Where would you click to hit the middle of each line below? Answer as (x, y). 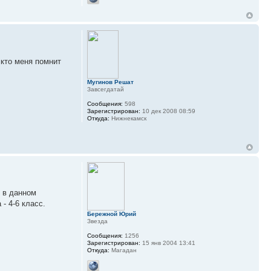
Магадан (123, 250)
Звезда (97, 221)
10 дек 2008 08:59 (168, 111)
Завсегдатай (105, 90)
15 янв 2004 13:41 (168, 243)
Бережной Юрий (111, 214)
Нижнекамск (128, 119)
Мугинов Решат (110, 82)
